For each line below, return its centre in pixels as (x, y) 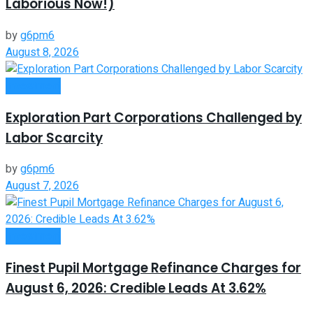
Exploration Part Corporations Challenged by (154, 117)
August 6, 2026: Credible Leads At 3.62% (136, 288)
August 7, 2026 (42, 186)
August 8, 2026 (42, 52)
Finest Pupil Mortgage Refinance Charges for (153, 268)
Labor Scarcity (54, 138)
